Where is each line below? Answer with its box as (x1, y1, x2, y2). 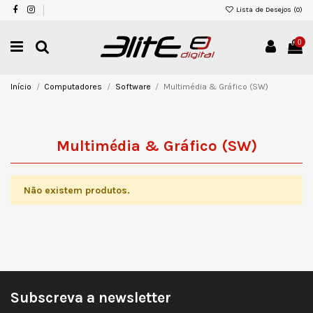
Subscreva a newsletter (10, 289, 171, 306)
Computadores (44, 82, 103, 92)
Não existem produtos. (23, 184, 130, 196)
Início (10, 82, 31, 92)
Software (115, 82, 151, 92)
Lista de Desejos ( (234, 5, 296, 15)
